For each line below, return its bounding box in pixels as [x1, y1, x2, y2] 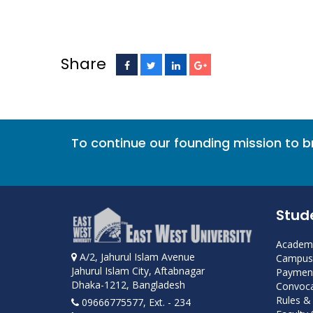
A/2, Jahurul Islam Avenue [77, 250, 195, 264]
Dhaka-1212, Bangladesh [71, 278, 185, 292]
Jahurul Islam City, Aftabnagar [71, 264, 205, 278]
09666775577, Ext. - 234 [79, 296, 191, 310]
